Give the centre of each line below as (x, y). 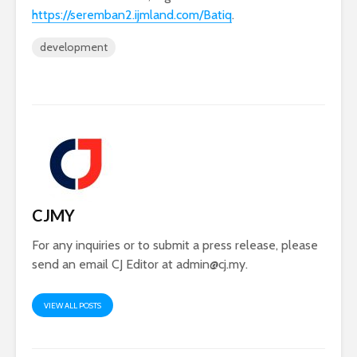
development (74, 47)
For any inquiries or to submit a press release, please (175, 245)
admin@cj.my (211, 265)
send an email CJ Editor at (104, 265)
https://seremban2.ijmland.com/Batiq (132, 15)
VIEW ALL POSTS (73, 306)
